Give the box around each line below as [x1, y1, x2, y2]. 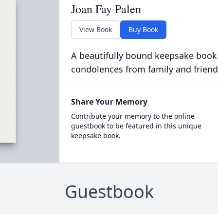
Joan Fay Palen [71, 1, 141, 17]
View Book [79, 25, 112, 34]
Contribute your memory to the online [71, 111, 195, 121]
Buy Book [128, 25, 158, 34]
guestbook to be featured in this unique [71, 121, 201, 130]
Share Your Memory [71, 96, 147, 107]
